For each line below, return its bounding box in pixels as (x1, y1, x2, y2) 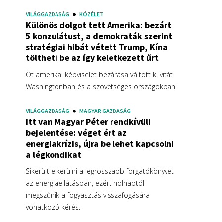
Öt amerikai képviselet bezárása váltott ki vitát (26, 69, 173, 79)
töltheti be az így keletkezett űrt (26, 52, 159, 63)
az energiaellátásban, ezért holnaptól (26, 178, 144, 188)
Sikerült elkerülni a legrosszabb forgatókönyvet (26, 166, 174, 176)
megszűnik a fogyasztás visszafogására (26, 190, 150, 200)
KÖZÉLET (79, 10, 104, 18)
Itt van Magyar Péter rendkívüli (26, 115, 151, 127)
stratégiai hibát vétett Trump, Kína (26, 41, 167, 53)
